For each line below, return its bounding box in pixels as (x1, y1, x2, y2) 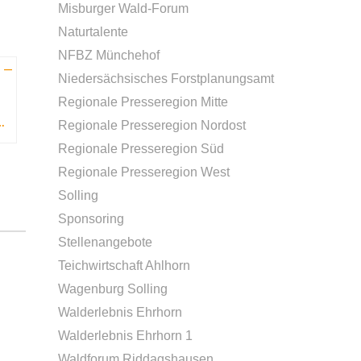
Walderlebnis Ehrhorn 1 (58, 329, 193, 342)
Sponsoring (58, 212, 124, 226)
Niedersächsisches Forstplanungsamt (58, 72, 274, 85)
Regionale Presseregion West (58, 165, 230, 179)
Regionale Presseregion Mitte (58, 95, 228, 109)
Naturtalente (58, 25, 128, 39)
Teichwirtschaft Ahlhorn (58, 259, 190, 272)
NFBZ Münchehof (58, 48, 160, 62)
